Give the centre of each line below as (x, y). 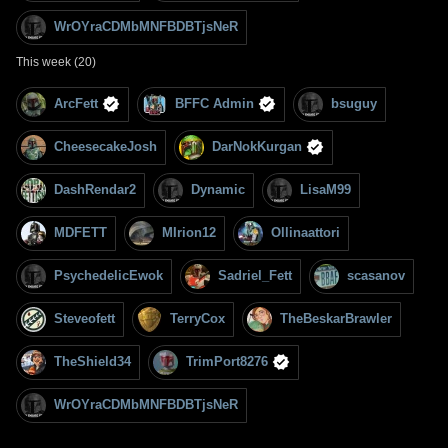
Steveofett (84, 319)
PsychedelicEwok (108, 276)
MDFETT (80, 233)
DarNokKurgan (257, 147)
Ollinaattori (305, 233)
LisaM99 (325, 190)
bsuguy (354, 104)
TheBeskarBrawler (336, 319)
